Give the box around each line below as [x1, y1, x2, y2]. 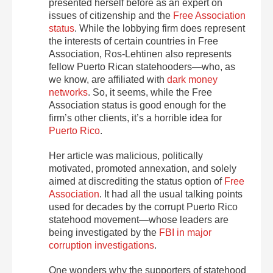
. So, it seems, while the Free [88, 87, 212, 97]
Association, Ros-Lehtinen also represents [49, 48, 232, 59]
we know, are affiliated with [49, 74, 167, 85]
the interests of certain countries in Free [49, 35, 218, 46]
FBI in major [159, 227, 211, 238]
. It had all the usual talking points [99, 188, 243, 199]
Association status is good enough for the [49, 99, 226, 110]
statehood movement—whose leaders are [49, 214, 229, 225]
